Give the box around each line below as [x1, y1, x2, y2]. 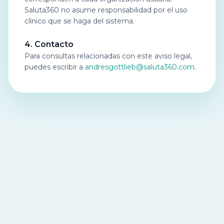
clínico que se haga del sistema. [24, 16, 134, 25]
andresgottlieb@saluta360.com [85, 62, 194, 71]
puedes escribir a [24, 62, 83, 71]
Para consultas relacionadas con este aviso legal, [24, 51, 192, 60]
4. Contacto [24, 39, 73, 49]
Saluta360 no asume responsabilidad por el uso [24, 5, 187, 14]
